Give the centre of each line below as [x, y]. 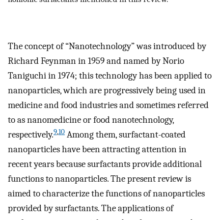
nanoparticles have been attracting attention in [97, 150]
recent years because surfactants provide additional [105, 164]
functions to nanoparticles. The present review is [99, 179]
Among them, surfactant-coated [125, 135]
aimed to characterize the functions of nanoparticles [106, 194]
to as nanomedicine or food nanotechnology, [91, 120]
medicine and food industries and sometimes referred [108, 105]
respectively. [31, 135]
